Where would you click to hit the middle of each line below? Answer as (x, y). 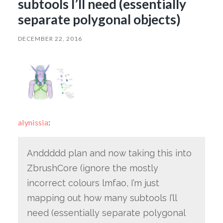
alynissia (33, 122)
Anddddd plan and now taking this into (109, 153)
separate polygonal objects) (100, 19)
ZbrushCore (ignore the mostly (92, 168)
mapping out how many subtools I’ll (102, 198)
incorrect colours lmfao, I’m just (93, 183)
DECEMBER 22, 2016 (50, 38)
